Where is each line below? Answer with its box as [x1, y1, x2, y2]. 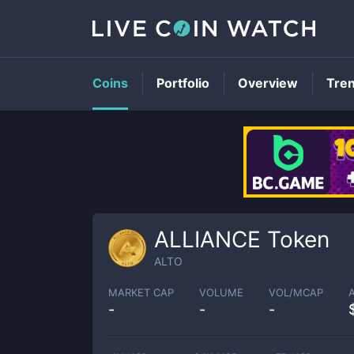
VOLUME [199, 285, 243, 299]
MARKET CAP [108, 285, 174, 299]
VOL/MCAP [269, 285, 323, 299]
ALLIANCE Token [154, 226, 330, 253]
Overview [238, 75, 298, 91]
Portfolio [156, 75, 209, 91]
